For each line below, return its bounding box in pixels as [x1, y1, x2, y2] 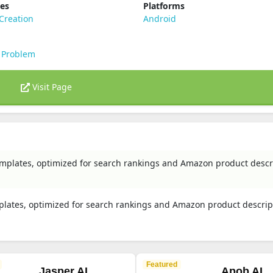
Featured [146, 260, 177, 269]
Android [143, 13, 176, 24]
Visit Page [30, 81, 72, 93]
